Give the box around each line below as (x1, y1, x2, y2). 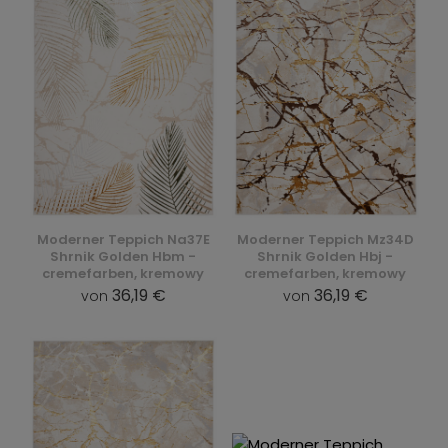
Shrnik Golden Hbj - (257, 247, 393, 266)
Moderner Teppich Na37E (36, 230, 210, 249)
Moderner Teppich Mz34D (236, 230, 414, 249)
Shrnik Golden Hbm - (50, 247, 196, 266)
